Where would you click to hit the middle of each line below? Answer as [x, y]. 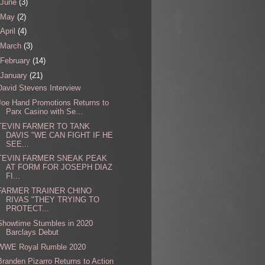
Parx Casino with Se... [45, 111]
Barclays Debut [33, 232]
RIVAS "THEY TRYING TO [53, 200]
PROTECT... [28, 209]
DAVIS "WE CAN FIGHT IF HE [60, 135]
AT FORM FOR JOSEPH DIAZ [59, 167]
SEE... [18, 144]
